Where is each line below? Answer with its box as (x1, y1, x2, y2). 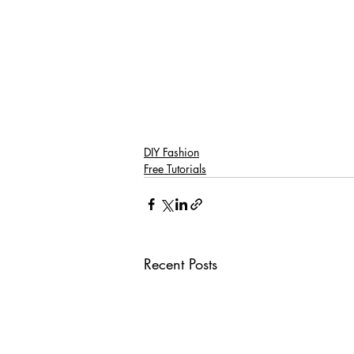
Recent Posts (144, 254, 217, 274)
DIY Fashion (144, 145, 199, 160)
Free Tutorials (144, 161, 206, 177)
